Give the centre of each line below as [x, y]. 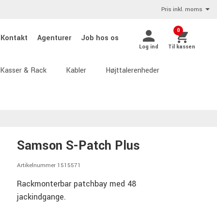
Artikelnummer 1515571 [49, 165]
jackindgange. [41, 197]
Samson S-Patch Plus [78, 146]
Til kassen [182, 46]
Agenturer [55, 38]
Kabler [76, 70]
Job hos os [100, 38]
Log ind [149, 46]
